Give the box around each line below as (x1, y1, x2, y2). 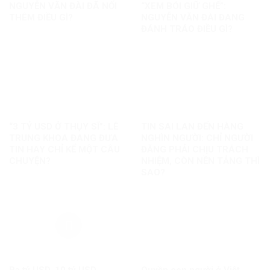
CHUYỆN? (8, 155, 51, 167)
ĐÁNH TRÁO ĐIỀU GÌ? (140, 23, 233, 34)
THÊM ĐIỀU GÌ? (8, 11, 73, 23)
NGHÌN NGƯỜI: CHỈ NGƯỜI (140, 133, 253, 144)
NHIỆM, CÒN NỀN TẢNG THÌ (140, 155, 260, 167)
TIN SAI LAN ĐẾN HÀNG (140, 121, 243, 133)
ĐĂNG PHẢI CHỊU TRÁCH (140, 144, 248, 155)
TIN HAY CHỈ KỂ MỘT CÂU (8, 144, 120, 155)
